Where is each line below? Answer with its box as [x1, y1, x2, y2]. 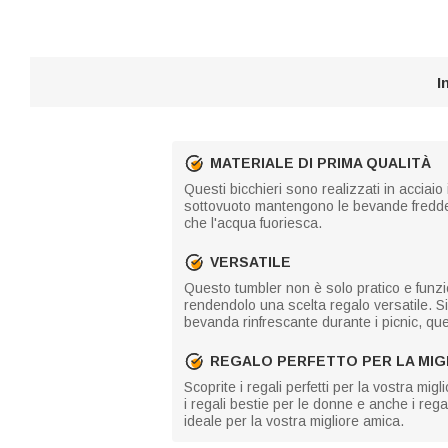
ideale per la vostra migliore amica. [184, 413, 404, 429]
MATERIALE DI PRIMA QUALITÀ [210, 154, 431, 171]
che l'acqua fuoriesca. [184, 215, 322, 231]
